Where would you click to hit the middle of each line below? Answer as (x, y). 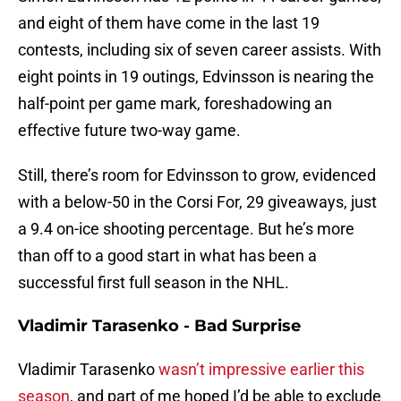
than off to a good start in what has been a (167, 256)
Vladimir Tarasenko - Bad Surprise (159, 326)
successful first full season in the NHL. (154, 283)
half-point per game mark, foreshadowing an (175, 104)
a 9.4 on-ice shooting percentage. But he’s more (186, 229)
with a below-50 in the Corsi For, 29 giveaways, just (197, 202)
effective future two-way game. (129, 131)
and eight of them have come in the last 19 (169, 23)
